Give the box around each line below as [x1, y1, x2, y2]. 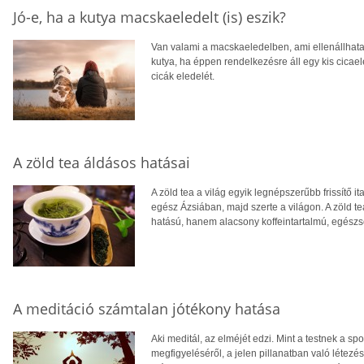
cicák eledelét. [151, 71, 214, 83]
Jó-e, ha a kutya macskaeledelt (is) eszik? [13, 7, 286, 28]
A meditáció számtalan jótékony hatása [13, 299, 280, 319]
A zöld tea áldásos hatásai [13, 153, 190, 173]
